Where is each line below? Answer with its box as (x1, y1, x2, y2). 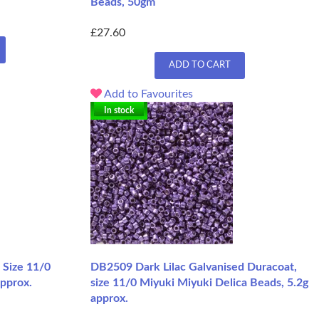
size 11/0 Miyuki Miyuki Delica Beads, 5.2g (90, 277, 308, 289)
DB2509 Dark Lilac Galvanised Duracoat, (90, 261, 297, 273)
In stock (104, 106, 134, 115)
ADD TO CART (168, 61, 231, 70)
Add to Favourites (102, 88, 193, 100)
